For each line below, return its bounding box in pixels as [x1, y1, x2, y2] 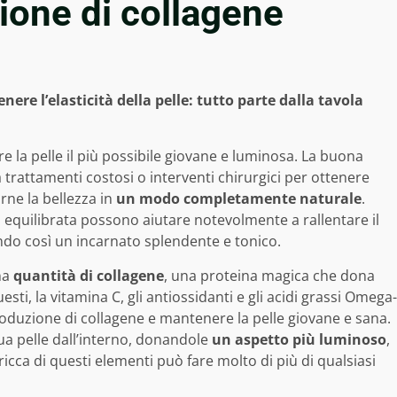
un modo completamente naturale [116, 189, 362, 209]
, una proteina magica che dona [164, 266, 375, 286]
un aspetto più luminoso [212, 330, 386, 350]
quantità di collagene [13, 266, 164, 286]
